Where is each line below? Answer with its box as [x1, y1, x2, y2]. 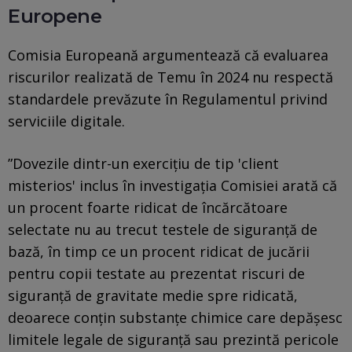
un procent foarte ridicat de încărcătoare [8, 197, 288, 217]
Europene [8, 4, 102, 27]
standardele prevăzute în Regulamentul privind [8, 89, 328, 108]
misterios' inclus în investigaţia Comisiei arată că [8, 175, 337, 195]
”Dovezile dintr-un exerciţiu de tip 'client [8, 153, 279, 173]
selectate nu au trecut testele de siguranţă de [8, 219, 317, 239]
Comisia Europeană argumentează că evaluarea [8, 45, 328, 64]
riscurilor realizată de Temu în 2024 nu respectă [8, 67, 333, 86]
